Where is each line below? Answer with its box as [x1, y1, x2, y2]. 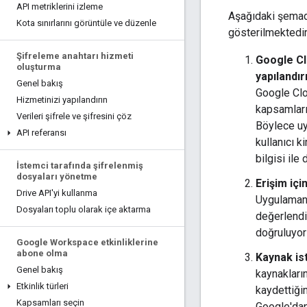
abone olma [16, 248, 68, 258]
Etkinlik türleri [16, 281, 69, 291]
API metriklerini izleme [16, 1, 103, 12]
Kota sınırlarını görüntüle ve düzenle [16, 18, 156, 28]
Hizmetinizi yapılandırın [16, 95, 108, 105]
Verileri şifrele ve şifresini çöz [16, 111, 132, 121]
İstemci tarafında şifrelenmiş [16, 160, 143, 171]
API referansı [16, 127, 66, 138]
